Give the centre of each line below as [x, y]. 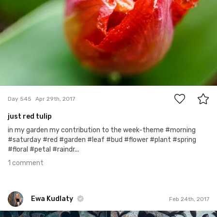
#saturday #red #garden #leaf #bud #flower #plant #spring [102, 140]
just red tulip [30, 117]
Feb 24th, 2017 [189, 199]
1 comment [26, 163]
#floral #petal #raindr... [43, 150]
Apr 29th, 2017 [55, 99]
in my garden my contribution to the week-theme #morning [102, 130]
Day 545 [20, 99]
